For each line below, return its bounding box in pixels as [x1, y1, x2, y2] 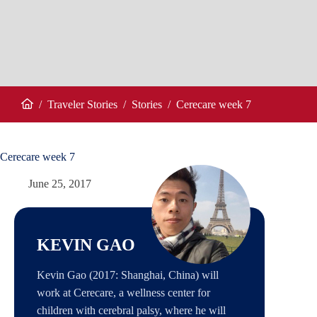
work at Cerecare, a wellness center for [37, 287, 210, 299]
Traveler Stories [47, 98, 117, 111]
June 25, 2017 [28, 178, 91, 190]
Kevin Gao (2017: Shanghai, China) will [37, 269, 219, 282]
